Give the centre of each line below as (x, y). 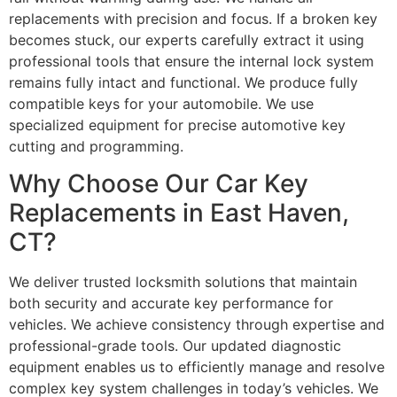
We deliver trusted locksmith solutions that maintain (183, 282)
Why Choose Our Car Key (159, 184)
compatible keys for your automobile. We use (161, 103)
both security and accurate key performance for (171, 304)
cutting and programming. (96, 146)
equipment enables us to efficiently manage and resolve (197, 367)
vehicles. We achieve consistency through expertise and (197, 325)
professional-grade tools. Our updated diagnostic (175, 346)
